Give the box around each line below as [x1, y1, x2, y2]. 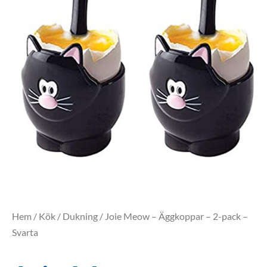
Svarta [12, 226, 38, 238]
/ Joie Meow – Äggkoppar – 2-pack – [98, 210, 248, 222]
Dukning [63, 210, 98, 222]
